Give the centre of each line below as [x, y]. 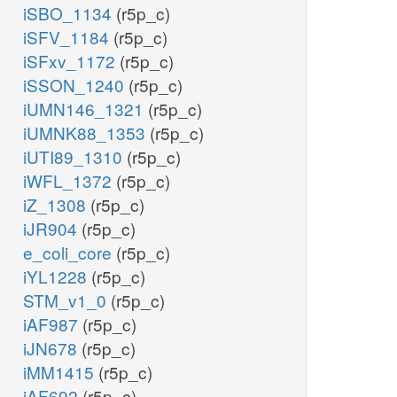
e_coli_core [70, 253]
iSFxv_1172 [71, 61]
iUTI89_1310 [75, 157]
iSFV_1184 [68, 37]
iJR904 [52, 229]
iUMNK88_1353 [86, 133]
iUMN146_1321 [86, 109]
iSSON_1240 [76, 85]
